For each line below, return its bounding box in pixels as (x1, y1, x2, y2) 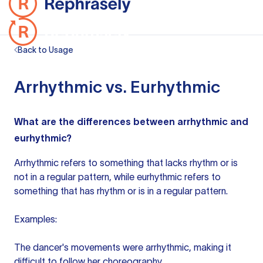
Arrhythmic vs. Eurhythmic (14, 77, 220, 96)
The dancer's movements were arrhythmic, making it (14, 242, 231, 252)
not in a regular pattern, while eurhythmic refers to (14, 171, 221, 182)
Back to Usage (18, 45, 73, 55)
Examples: (14, 214, 57, 224)
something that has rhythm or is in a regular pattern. (14, 186, 228, 196)
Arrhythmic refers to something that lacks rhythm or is (14, 157, 238, 168)
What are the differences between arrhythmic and (14, 116, 248, 127)
